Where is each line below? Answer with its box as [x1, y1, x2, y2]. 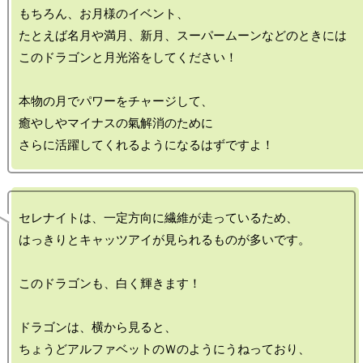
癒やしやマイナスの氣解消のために [19, 116, 213, 130]
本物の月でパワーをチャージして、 [19, 94, 213, 109]
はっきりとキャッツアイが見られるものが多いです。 [19, 233, 310, 247]
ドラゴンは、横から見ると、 [19, 320, 177, 335]
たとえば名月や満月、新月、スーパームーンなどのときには [19, 28, 347, 43]
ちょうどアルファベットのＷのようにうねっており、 [19, 342, 310, 357]
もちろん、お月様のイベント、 [19, 6, 189, 21]
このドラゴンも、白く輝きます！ [19, 276, 201, 291]
